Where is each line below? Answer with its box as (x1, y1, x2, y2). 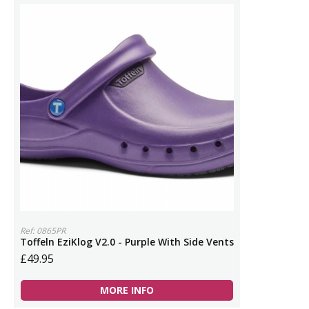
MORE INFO (100, 283, 154, 297)
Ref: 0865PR (20, 225, 66, 237)
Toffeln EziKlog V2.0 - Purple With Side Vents (20, 235, 234, 248)
